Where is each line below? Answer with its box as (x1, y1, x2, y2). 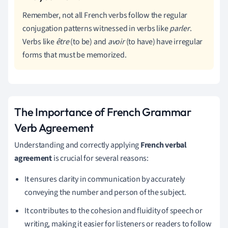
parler (169, 22, 190, 34)
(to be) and (69, 36, 108, 47)
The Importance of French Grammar (14, 104, 191, 119)
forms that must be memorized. (22, 49, 127, 61)
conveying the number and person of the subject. (24, 186, 186, 198)
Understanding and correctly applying (14, 139, 140, 151)
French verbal (140, 139, 187, 151)
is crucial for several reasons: (52, 152, 149, 164)
